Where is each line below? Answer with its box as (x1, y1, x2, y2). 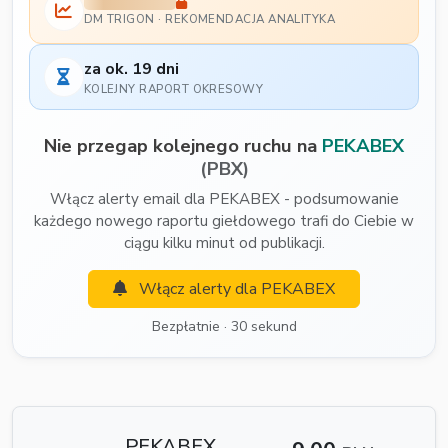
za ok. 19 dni (83, 58, 179, 81)
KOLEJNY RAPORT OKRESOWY (83, 80, 264, 97)
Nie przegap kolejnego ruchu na (44, 133, 322, 159)
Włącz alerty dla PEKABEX (135, 278, 335, 301)
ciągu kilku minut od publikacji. (123, 233, 325, 254)
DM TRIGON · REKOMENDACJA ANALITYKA (83, 11, 336, 28)
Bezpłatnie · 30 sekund (151, 317, 297, 337)
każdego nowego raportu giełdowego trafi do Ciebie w (34, 211, 414, 232)
